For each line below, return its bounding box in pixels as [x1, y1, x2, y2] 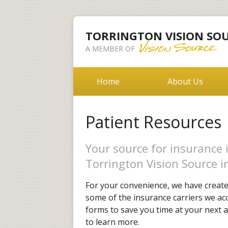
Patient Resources [85, 111, 221, 133]
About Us [167, 76, 203, 87]
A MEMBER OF [85, 44, 137, 53]
